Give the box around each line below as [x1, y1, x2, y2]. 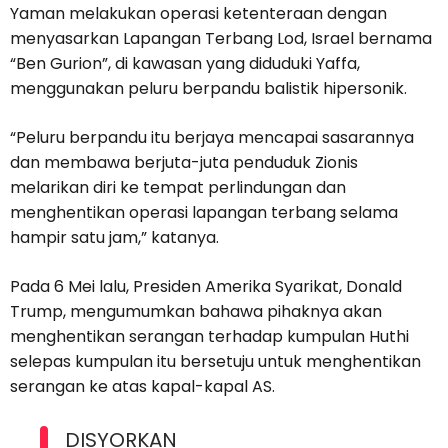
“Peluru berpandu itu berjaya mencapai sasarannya [10, 126, 414, 150]
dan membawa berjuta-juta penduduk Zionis [10, 151, 358, 175]
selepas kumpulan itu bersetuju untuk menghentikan [10, 350, 421, 374]
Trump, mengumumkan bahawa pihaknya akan [10, 300, 382, 324]
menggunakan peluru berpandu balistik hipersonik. [10, 77, 407, 101]
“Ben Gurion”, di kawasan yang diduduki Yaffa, [10, 52, 360, 76]
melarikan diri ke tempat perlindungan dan [10, 176, 346, 200]
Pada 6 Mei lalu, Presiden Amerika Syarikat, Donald [10, 275, 402, 299]
